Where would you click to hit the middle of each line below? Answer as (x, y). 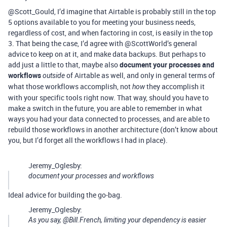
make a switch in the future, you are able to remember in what (105, 108)
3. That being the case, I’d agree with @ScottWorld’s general (103, 43)
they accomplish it (175, 86)
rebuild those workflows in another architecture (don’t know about (113, 129)
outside (54, 75)
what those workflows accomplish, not (70, 86)
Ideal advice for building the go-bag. (65, 195)
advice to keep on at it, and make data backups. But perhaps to (107, 54)
